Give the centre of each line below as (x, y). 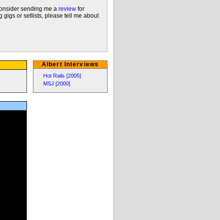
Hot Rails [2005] (62, 75)
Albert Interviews (70, 64)
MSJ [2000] (57, 83)
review (67, 9)
